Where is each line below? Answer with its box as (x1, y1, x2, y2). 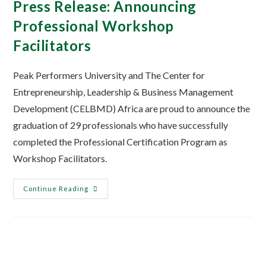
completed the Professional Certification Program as (13, 136, 228, 148)
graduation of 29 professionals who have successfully (13, 119, 229, 131)
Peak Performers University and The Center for (13, 69, 205, 81)
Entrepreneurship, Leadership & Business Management (13, 86, 234, 98)
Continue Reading (23, 185, 89, 193)
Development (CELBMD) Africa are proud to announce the (13, 103, 251, 115)
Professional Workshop (13, 17, 175, 35)
